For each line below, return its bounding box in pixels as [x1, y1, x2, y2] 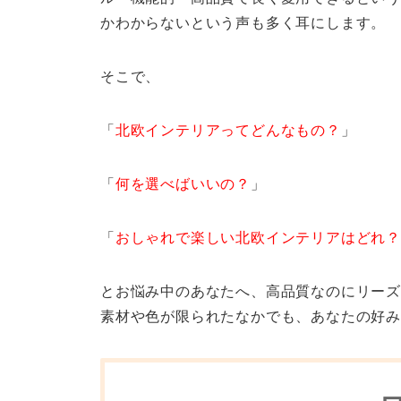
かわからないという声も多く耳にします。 [100, 13, 387, 31]
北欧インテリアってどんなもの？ [115, 121, 341, 139]
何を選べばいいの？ [115, 175, 252, 192]
